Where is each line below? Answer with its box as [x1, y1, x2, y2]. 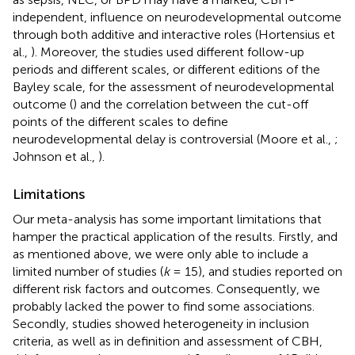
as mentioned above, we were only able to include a [13, 246, 308, 261]
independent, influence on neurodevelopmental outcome [13, 9, 342, 25]
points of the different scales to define [13, 113, 228, 129]
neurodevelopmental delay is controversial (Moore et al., [13, 131, 334, 147]
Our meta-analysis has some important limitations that [13, 211, 322, 227]
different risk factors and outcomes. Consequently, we [13, 281, 320, 296]
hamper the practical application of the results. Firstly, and [13, 228, 338, 244]
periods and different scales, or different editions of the [13, 61, 320, 77]
